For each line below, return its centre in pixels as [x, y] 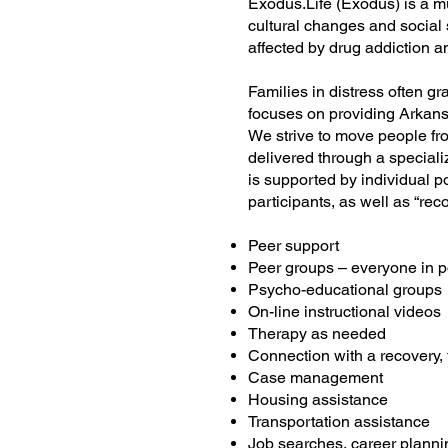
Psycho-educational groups [345, 289]
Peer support [293, 245]
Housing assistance [318, 399]
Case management [315, 377]
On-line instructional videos [344, 311]
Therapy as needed [317, 333]
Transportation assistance [339, 421]
